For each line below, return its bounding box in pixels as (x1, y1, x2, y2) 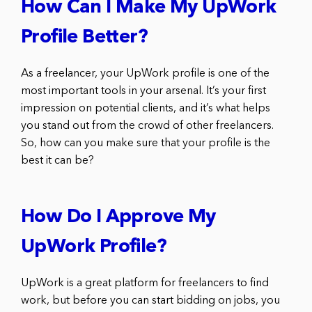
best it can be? (21, 155, 94, 166)
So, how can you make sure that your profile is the (21, 137, 270, 149)
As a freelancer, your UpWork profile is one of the (21, 68, 270, 79)
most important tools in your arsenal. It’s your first (21, 85, 266, 97)
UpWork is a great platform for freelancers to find (21, 277, 269, 289)
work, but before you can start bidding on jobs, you (21, 295, 280, 306)
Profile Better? (21, 28, 148, 47)
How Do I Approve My (21, 208, 216, 227)
